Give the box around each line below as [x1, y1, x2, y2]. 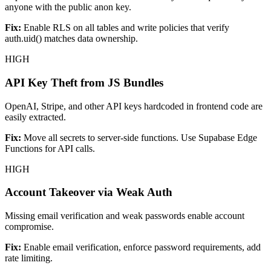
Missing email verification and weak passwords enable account [5, 211, 244, 221]
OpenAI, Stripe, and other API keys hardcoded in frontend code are [5, 100, 263, 111]
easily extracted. [5, 111, 66, 122]
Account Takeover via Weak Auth [5, 186, 172, 199]
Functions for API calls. [5, 143, 95, 154]
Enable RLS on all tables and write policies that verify [24, 22, 229, 33]
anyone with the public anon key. [5, 2, 131, 13]
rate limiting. [5, 253, 53, 263]
